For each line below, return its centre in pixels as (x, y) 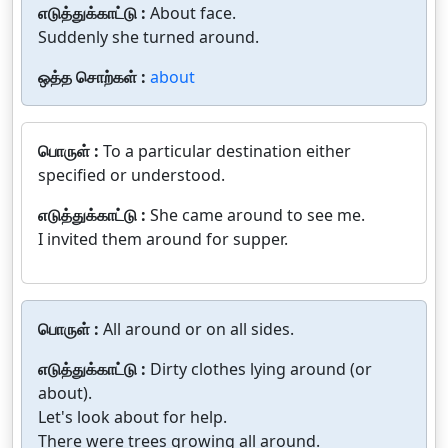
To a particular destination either (227, 151)
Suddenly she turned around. (148, 37)
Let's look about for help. (132, 417)
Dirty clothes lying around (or (261, 369)
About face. (193, 13)
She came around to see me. (257, 215)
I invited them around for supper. (163, 239)
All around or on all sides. (198, 329)
